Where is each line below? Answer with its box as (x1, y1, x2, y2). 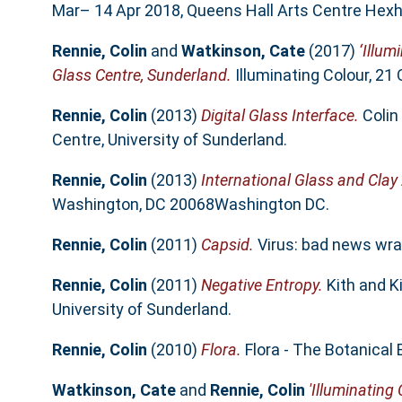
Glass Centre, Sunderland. (51, 66, 232, 85)
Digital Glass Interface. (200, 106, 359, 126)
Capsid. (200, 235, 254, 255)
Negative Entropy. (200, 275, 323, 295)
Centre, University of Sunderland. (51, 130, 287, 150)
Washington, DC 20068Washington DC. (51, 195, 329, 214)
